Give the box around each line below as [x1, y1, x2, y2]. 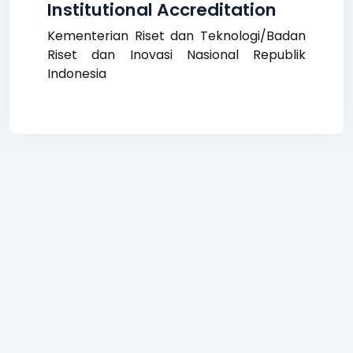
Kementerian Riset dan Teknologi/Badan [47, 27, 306, 45]
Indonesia [47, 65, 106, 83]
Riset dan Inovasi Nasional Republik [47, 46, 306, 64]
